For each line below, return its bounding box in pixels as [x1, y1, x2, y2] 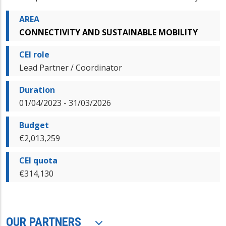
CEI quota [19, 154, 58, 166]
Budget [19, 119, 49, 131]
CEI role [19, 48, 49, 60]
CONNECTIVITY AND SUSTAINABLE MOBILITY [19, 26, 198, 38]
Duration [19, 84, 55, 95]
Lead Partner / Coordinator [19, 62, 122, 73]
